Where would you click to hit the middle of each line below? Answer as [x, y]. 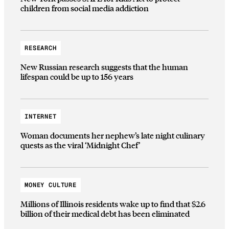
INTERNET [41, 116]
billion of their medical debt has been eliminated [105, 214]
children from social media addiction [85, 8]
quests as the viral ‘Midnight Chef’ [80, 145]
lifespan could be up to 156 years [77, 77]
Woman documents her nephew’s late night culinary [113, 135]
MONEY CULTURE [51, 185]
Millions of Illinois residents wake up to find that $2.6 [113, 204]
